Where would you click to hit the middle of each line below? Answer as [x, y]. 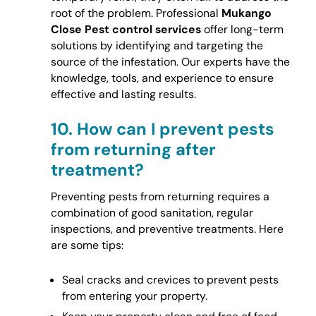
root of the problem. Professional [136, 13]
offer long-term [242, 29]
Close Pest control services [126, 29]
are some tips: [87, 245]
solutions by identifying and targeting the [157, 45]
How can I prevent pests [175, 129]
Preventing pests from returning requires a [160, 197]
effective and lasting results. [123, 94]
